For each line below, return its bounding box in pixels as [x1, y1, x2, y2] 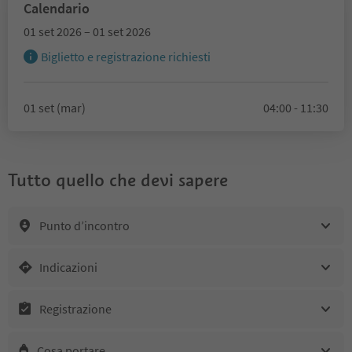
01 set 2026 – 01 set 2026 [24, 23, 151, 39]
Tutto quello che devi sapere [8, 168, 228, 191]
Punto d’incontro [39, 218, 130, 234]
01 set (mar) [24, 99, 86, 115]
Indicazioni [39, 259, 97, 276]
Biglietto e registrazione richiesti [41, 48, 211, 64]
